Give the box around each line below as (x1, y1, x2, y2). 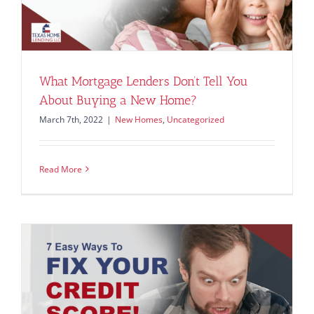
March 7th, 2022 (39, 113, 103, 125)
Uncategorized (167, 113, 224, 125)
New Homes (115, 113, 163, 125)
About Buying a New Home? (39, 92, 197, 108)
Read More (39, 163, 82, 175)
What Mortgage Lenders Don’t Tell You (39, 73, 248, 89)
